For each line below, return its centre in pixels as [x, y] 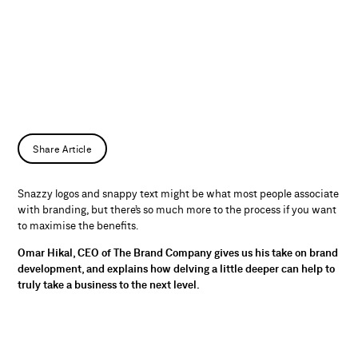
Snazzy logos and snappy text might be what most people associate [179, 195]
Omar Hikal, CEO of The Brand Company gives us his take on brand [178, 253]
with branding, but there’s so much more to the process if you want [177, 211]
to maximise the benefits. [78, 227]
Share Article [63, 150]
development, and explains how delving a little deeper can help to [177, 269]
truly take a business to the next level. [109, 285]
